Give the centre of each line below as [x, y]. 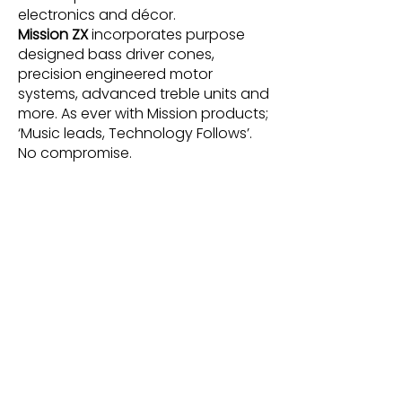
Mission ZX [53, 35]
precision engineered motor [115, 74]
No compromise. [75, 153]
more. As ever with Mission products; [143, 114]
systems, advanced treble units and [144, 94]
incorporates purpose [166, 35]
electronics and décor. [97, 15]
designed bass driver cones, [116, 54]
